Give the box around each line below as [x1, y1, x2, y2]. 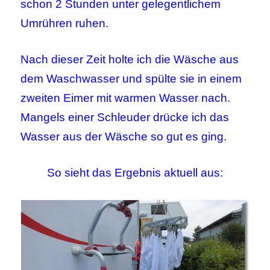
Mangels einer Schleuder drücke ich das [20, 110, 230, 124]
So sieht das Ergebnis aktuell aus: [47, 166, 223, 179]
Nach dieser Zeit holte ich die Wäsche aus [20, 52, 239, 66]
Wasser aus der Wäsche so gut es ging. [20, 130, 227, 143]
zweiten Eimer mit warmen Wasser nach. [20, 91, 231, 104]
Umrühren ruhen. [20, 16, 109, 30]
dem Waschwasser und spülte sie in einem [20, 72, 242, 85]
